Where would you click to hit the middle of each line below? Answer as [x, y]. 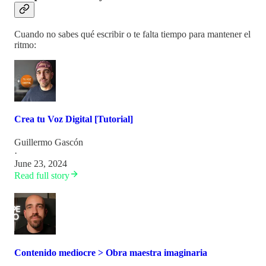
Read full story [42, 176]
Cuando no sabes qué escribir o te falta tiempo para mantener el [132, 34]
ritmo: [25, 45]
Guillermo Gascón [49, 142]
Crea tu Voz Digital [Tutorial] [74, 119]
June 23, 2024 [41, 164]
